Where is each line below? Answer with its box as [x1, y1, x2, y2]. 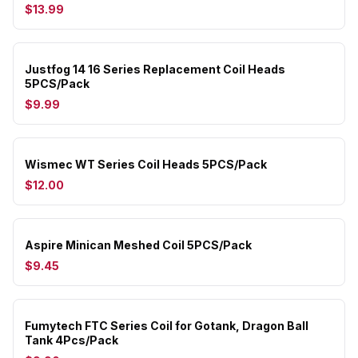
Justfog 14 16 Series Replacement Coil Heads [25, 62, 285, 76]
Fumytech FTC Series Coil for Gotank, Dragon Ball [25, 319, 308, 332]
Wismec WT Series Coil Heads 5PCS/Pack [25, 157, 267, 171]
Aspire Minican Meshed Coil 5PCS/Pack [25, 238, 252, 252]
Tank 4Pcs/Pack [25, 333, 118, 347]
